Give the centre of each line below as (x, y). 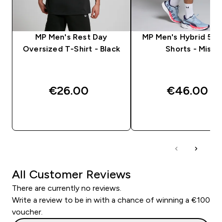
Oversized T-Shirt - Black (71, 49)
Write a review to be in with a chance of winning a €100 (111, 200)
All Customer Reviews (71, 174)
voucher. (27, 212)
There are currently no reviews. (67, 188)
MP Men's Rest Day (71, 37)
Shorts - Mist (190, 49)
